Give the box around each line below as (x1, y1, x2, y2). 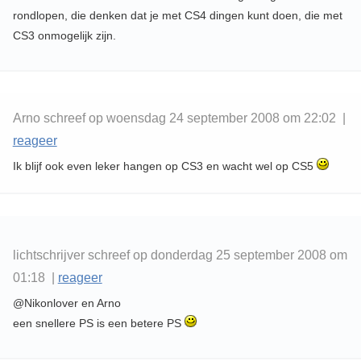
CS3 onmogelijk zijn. (12, 29, 116, 43)
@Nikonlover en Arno (12, 297, 121, 310)
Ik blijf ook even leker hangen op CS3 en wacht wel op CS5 (12, 160, 317, 173)
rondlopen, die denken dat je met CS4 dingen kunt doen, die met (12, 9, 342, 23)
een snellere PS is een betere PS (12, 317, 185, 330)
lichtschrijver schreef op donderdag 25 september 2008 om (12, 248, 347, 263)
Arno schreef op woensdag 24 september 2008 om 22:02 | (12, 111, 346, 126)
